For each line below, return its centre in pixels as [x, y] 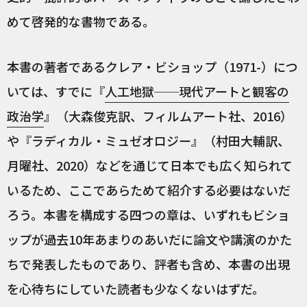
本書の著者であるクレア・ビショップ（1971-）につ [152, 67]
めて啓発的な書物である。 [81, 22]
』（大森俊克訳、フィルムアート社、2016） [168, 116]
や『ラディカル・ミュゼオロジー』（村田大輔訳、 [148, 141]
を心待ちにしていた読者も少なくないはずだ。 [136, 289]
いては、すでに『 [56, 91]
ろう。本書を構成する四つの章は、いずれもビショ [148, 215]
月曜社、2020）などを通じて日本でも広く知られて [150, 165]
